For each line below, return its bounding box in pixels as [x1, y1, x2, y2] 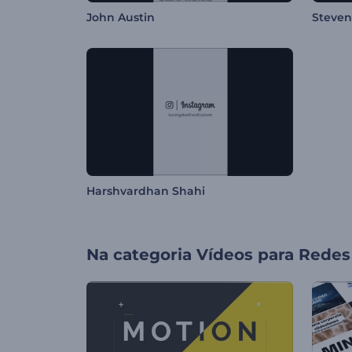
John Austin [86, 10, 155, 25]
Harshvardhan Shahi [86, 184, 205, 199]
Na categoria [86, 245, 192, 265]
